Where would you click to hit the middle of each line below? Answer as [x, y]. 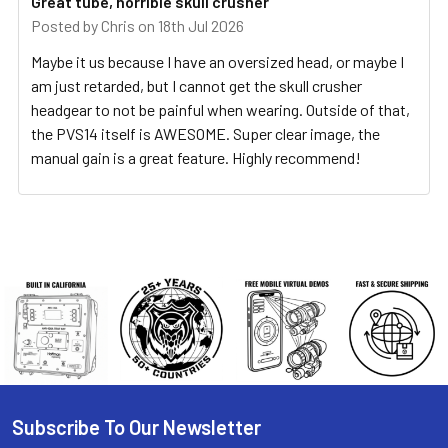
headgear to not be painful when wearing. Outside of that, [220, 110]
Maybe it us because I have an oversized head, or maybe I [217, 62]
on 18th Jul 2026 [189, 26]
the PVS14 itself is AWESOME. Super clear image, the [205, 134]
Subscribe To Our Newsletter [136, 427]
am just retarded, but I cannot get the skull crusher [196, 86]
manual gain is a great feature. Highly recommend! [196, 158]
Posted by [66, 26]
